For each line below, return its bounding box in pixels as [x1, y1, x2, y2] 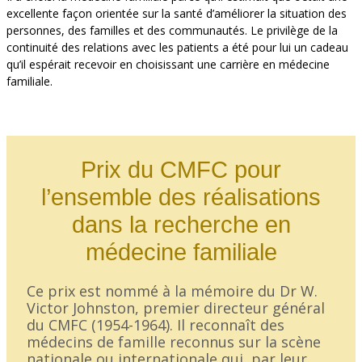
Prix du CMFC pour [81, 157, 281, 183]
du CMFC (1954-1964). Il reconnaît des [27, 315, 284, 335]
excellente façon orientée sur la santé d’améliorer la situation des [6, 6, 347, 22]
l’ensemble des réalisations [41, 184, 321, 211]
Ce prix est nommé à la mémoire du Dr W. [27, 281, 318, 301]
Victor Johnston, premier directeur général [27, 298, 325, 318]
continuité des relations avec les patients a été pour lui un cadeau [6, 40, 348, 56]
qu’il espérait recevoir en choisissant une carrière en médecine [6, 57, 330, 73]
